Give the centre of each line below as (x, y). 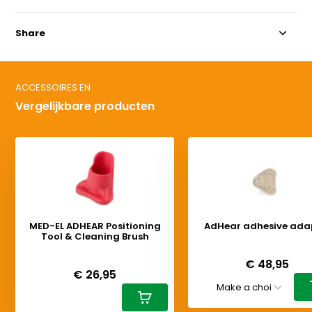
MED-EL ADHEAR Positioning (95, 226)
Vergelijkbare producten (85, 106)
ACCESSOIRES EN (53, 87)
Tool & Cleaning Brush (95, 236)
